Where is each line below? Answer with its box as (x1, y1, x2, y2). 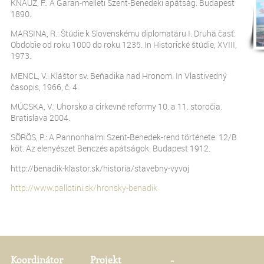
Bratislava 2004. (11, 111, 70, 123)
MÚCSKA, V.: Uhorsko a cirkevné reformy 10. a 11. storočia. (11, 100, 222, 112)
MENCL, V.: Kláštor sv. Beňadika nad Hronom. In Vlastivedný (11, 70, 227, 81)
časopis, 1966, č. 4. (11, 81, 79, 93)
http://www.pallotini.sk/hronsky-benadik (11, 182, 157, 194)
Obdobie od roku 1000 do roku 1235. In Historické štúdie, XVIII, (11, 39, 237, 51)
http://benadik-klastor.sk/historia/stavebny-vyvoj (11, 162, 189, 174)
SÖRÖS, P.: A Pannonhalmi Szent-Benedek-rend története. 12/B (11, 131, 237, 143)
